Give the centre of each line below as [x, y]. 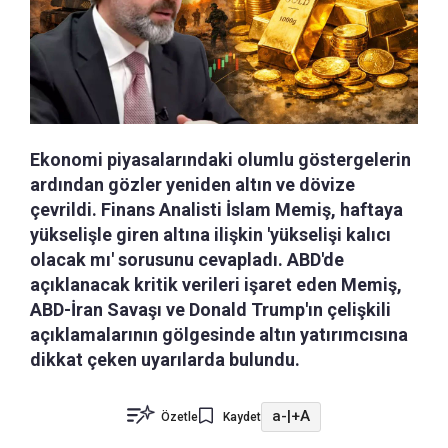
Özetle [179, 416]
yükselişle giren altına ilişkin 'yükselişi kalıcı [210, 234]
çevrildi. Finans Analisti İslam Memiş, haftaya [216, 209]
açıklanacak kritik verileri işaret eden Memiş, [216, 284]
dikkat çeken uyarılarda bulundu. [165, 359]
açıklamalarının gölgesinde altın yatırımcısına [219, 334]
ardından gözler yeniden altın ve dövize [192, 184]
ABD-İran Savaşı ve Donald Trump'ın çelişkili [210, 309]
